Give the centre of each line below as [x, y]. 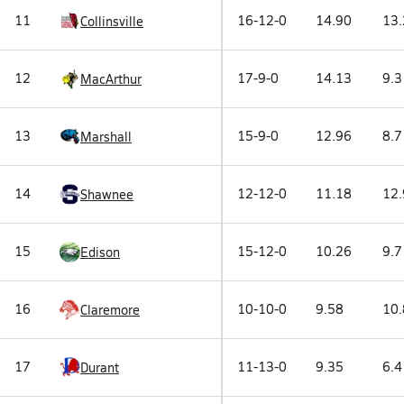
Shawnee [107, 194]
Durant [100, 367]
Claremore [110, 309]
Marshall [106, 136]
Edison [100, 252]
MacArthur [111, 78]
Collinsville [112, 21]
